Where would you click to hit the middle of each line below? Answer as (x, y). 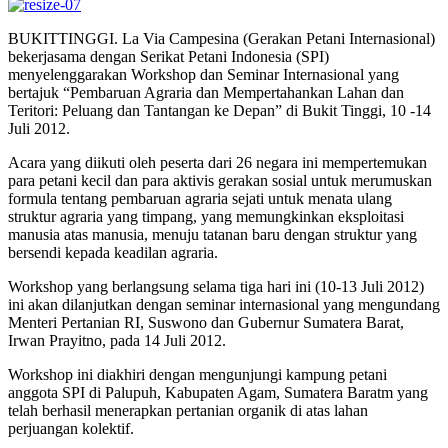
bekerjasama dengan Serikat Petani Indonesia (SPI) (168, 56)
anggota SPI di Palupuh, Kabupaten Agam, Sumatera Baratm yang (218, 392)
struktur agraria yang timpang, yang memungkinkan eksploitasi (206, 216)
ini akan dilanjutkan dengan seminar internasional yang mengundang (224, 304)
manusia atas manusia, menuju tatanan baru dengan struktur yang (212, 234)
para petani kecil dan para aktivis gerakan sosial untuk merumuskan (220, 180)
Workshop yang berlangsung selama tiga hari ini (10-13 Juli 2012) (216, 286)
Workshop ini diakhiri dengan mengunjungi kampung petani (197, 374)
